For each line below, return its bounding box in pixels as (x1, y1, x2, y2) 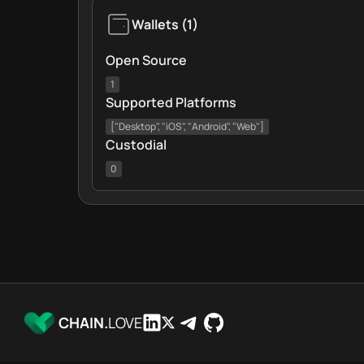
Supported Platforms (106, 93, 236, 111)
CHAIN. (58, 312, 108, 332)
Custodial (106, 136, 167, 154)
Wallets (132, 15, 179, 33)
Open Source (106, 51, 187, 69)
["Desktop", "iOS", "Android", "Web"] (110, 119, 264, 133)
